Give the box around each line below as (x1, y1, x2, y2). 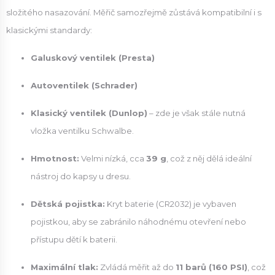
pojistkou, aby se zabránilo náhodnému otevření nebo (31, 217, 246, 227)
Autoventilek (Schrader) (31, 80, 137, 90)
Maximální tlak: (31, 262, 98, 272)
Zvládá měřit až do (98, 262, 176, 272)
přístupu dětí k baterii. (31, 234, 117, 244)
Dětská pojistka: (31, 199, 105, 209)
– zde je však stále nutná (147, 108, 246, 118)
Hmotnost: (31, 153, 79, 163)
